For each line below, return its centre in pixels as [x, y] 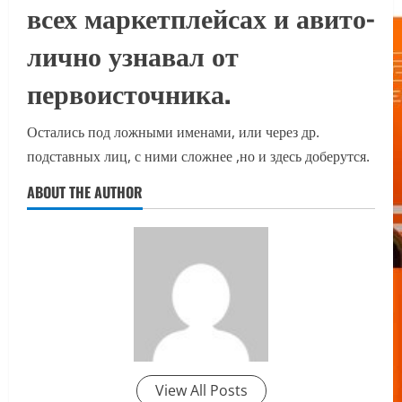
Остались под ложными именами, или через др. [173, 132]
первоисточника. [129, 92]
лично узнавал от [133, 55]
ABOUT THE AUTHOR [85, 192]
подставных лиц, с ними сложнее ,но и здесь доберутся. [198, 157]
